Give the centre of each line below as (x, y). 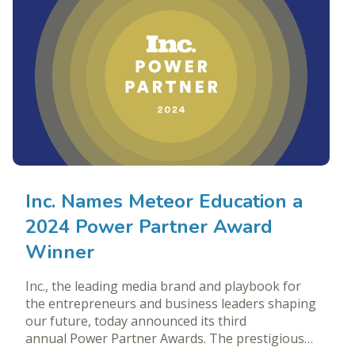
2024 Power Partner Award (149, 226)
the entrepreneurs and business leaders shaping (171, 303)
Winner (60, 252)
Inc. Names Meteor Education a (164, 201)
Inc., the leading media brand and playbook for (163, 286)
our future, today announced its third (136, 321)
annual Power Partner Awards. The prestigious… (169, 338)
